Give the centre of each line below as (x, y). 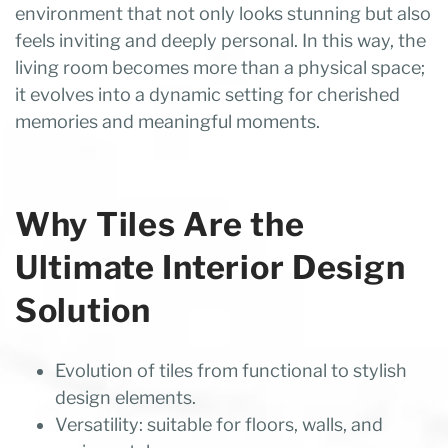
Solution (83, 310)
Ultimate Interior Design (210, 267)
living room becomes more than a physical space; (220, 68)
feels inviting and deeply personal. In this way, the (220, 41)
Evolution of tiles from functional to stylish (231, 371)
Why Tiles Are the (160, 224)
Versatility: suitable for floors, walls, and (219, 425)
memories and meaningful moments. (167, 122)
